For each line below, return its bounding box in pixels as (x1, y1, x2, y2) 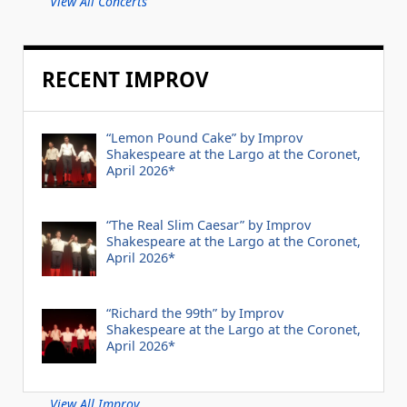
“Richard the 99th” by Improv (105, 304, 283, 322)
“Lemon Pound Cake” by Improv (105, 128, 303, 146)
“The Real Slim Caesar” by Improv (105, 216, 311, 234)
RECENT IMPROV (42, 65, 209, 94)
